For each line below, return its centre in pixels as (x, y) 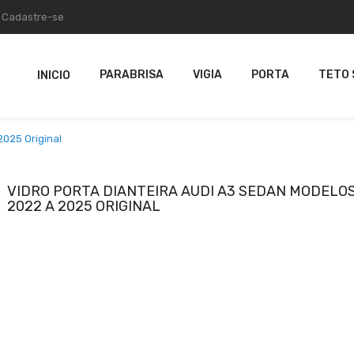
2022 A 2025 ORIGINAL (84, 206)
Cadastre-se (33, 17)
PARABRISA (132, 75)
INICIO (54, 75)
